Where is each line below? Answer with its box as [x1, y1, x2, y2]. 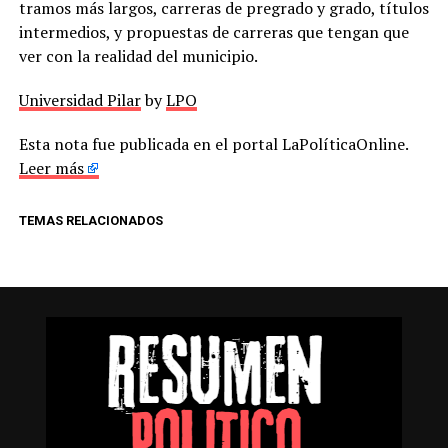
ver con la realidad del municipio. [18, 44, 258, 67]
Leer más [18, 156, 84, 179]
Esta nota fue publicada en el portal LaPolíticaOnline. [18, 132, 408, 155]
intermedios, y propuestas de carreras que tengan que [18, 20, 409, 43]
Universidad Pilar [18, 88, 141, 111]
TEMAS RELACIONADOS [18, 212, 163, 228]
